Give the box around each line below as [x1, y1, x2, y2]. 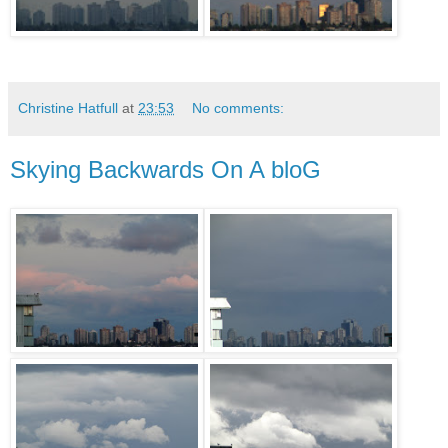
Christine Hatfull [18, 100, 118, 116]
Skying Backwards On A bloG [10, 156, 321, 183]
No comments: [192, 100, 285, 116]
